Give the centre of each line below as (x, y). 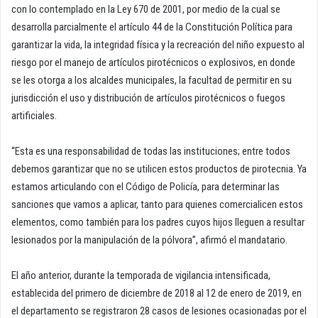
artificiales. (34, 116)
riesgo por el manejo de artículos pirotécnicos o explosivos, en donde (153, 63)
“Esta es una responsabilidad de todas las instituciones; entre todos (151, 152)
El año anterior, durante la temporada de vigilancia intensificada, (141, 276)
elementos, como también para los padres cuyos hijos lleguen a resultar (158, 223)
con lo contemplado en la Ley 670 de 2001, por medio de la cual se (146, 10)
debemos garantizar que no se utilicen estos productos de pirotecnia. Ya (159, 169)
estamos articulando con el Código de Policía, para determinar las (146, 187)
